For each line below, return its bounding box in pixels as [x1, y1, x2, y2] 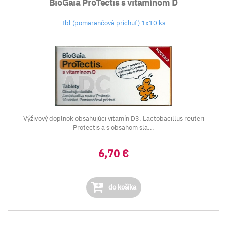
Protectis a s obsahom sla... [73, 123, 154, 132]
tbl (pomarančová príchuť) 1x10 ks [62, 19, 165, 27]
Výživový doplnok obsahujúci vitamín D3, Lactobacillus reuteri [23, 114, 204, 123]
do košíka [106, 183, 136, 192]
